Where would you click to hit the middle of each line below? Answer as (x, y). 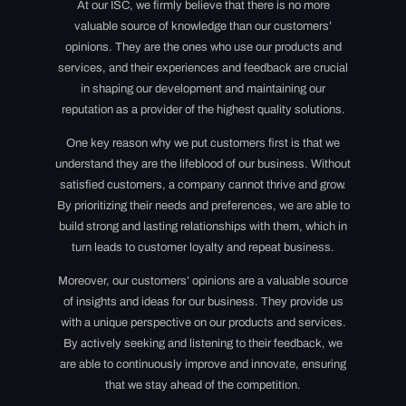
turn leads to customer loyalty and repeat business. (203, 248)
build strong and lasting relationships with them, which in (203, 227)
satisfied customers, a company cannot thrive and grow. (203, 185)
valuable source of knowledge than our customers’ (203, 26)
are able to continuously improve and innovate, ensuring (203, 365)
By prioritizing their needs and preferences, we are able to (203, 206)
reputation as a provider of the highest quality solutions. (203, 109)
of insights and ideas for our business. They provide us (203, 302)
